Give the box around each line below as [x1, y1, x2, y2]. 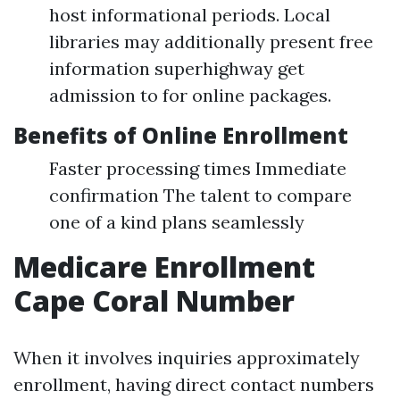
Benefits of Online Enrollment [13, 121, 348, 150]
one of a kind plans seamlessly [49, 211, 304, 233]
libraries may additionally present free [49, 30, 373, 53]
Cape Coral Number [13, 281, 295, 320]
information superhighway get [49, 57, 304, 79]
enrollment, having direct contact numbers [13, 373, 374, 396]
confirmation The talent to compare [49, 184, 352, 206]
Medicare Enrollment [13, 247, 315, 286]
